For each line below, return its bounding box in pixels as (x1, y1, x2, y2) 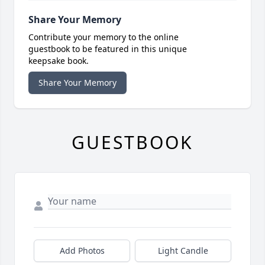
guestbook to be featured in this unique (28, 43, 187, 55)
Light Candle (158, 245, 208, 257)
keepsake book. (28, 55, 89, 67)
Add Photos (59, 245, 105, 257)
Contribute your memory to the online (28, 31, 179, 43)
